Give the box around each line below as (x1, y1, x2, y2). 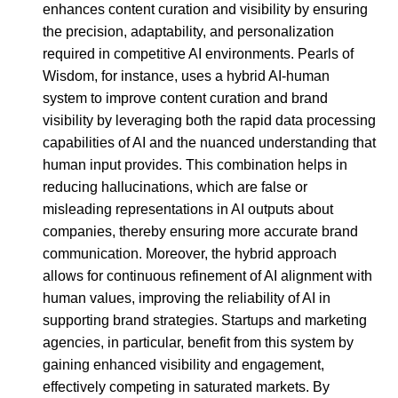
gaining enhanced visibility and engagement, (43, 356, 324, 372)
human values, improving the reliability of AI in (43, 290, 330, 306)
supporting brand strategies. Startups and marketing (43, 312, 367, 328)
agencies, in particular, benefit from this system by (43, 334, 354, 350)
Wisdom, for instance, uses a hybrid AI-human (43, 68, 330, 84)
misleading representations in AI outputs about (43, 201, 333, 217)
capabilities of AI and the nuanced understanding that (43, 134, 376, 150)
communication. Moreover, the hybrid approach (43, 245, 337, 261)
